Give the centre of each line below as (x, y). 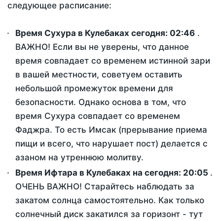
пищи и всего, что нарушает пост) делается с (111, 144)
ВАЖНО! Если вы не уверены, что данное (102, 47)
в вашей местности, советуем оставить (99, 75)
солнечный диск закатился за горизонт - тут (109, 214)
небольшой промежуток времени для (94, 89)
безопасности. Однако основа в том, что (101, 102)
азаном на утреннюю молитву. (79, 158)
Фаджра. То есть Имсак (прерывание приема (111, 130)
